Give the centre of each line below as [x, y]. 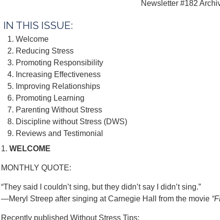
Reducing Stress [45, 51]
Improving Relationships [58, 86]
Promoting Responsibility [59, 63]
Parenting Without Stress [59, 110]
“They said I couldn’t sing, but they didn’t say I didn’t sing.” [101, 187]
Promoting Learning [50, 98]
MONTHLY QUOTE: [36, 168]
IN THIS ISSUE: [37, 25]
